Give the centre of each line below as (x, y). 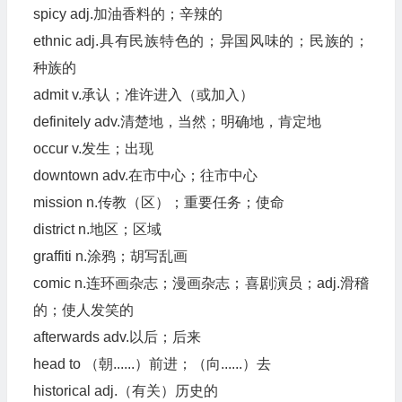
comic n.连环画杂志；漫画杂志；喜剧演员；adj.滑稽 (201, 283)
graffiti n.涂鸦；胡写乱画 (110, 256)
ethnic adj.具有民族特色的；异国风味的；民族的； (201, 41)
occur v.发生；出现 (93, 149)
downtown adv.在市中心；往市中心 (145, 175)
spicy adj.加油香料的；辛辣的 (127, 14)
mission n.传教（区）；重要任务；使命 (158, 202)
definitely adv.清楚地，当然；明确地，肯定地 (177, 122)
